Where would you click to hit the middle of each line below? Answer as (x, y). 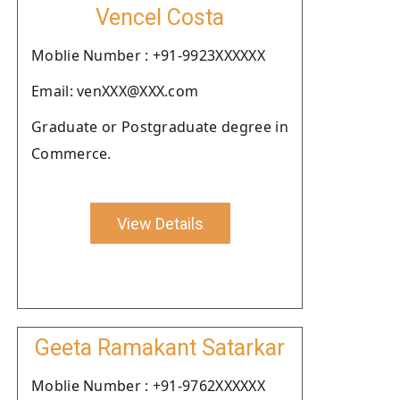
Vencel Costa (160, 17)
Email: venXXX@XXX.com (115, 91)
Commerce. (71, 154)
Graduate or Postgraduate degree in (160, 127)
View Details (160, 223)
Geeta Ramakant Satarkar (160, 348)
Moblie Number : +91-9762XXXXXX (148, 386)
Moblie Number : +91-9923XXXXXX (148, 55)
